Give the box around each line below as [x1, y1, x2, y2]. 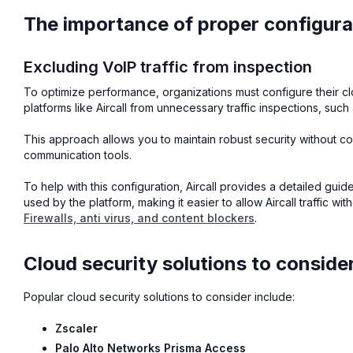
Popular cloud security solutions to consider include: [24, 289, 295, 303]
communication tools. [24, 147, 132, 162]
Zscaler [55, 321, 98, 335]
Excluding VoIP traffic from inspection [24, 57, 312, 76]
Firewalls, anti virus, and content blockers [24, 210, 255, 225]
